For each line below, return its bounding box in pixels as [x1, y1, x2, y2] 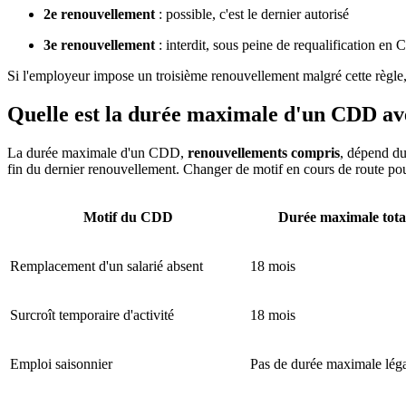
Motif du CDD [83, 209, 173, 226]
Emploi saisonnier [10, 356, 112, 372]
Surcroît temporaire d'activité [10, 307, 174, 324]
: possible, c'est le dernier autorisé [155, 6, 349, 23]
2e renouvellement [43, 6, 155, 23]
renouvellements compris [188, 145, 340, 161]
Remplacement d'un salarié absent [10, 258, 203, 275]
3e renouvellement [43, 37, 155, 53]
